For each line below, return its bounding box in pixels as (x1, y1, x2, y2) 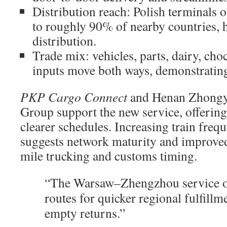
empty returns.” (45, 204, 125, 221)
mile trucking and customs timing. (20, 147, 197, 164)
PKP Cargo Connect (20, 88, 127, 105)
